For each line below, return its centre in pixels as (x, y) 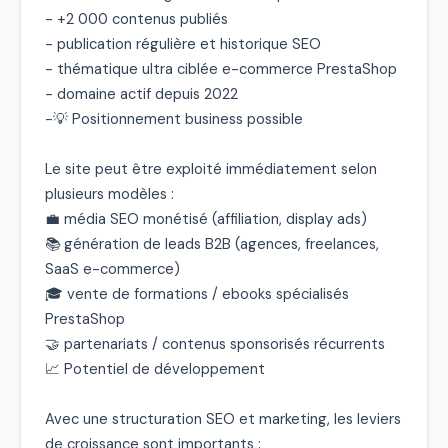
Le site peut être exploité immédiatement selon (211, 168)
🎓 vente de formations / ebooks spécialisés (197, 293)
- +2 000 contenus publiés (136, 18)
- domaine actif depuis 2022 (141, 93)
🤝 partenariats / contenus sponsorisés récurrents (215, 343)
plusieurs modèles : (109, 193)
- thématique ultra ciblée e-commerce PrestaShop (221, 68)
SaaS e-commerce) (112, 268)
